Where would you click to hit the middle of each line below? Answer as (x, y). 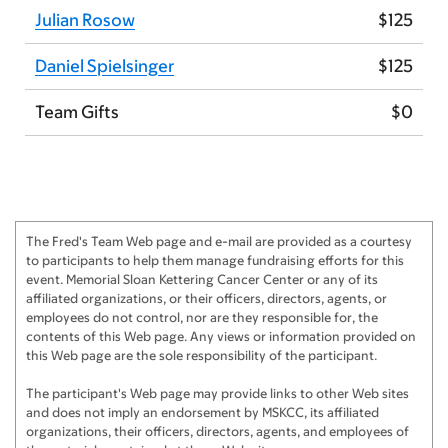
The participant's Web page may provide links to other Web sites (217, 394)
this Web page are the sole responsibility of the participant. (201, 356)
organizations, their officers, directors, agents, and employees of (217, 432)
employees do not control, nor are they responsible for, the (202, 318)
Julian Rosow (85, 20)
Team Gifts (77, 112)
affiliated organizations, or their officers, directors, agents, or (206, 299)
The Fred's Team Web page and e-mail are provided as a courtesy (219, 242)
